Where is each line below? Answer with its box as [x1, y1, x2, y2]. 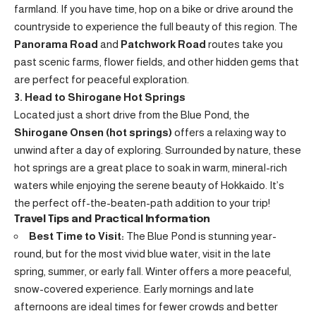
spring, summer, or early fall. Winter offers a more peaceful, [14, 265, 291, 277]
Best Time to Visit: [29, 230, 124, 242]
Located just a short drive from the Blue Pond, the [14, 109, 250, 121]
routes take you [206, 38, 283, 50]
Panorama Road [14, 38, 98, 50]
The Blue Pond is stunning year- [124, 230, 276, 242]
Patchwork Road [121, 38, 206, 50]
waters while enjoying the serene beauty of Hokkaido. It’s [14, 179, 284, 191]
